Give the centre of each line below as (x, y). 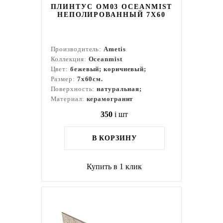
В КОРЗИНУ (114, 138)
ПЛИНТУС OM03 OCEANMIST (111, 7)
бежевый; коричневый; (108, 69)
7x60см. (90, 79)
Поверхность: (74, 89)
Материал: (68, 99)
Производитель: (77, 49)
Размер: (64, 79)
